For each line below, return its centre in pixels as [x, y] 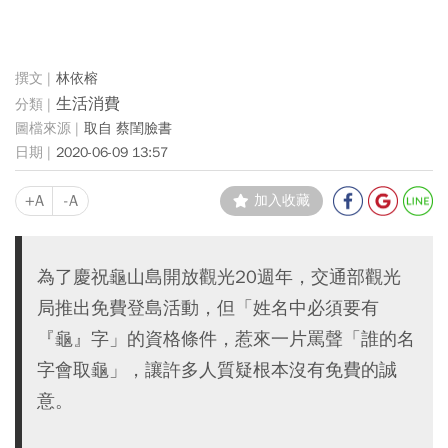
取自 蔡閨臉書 [128, 128]
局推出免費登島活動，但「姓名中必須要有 [208, 307]
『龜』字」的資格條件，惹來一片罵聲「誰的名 [226, 338]
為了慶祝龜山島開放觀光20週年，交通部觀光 [219, 276]
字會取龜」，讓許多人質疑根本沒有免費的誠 [217, 369]
